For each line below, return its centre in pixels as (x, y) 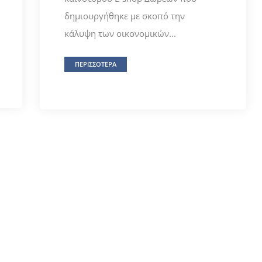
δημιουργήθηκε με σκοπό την (124, 16)
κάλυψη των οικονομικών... (120, 34)
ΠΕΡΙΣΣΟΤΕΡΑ (95, 64)
